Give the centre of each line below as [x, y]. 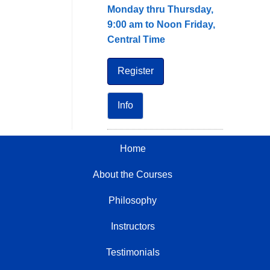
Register [136, 71]
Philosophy [133, 200]
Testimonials [133, 252]
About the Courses [133, 174]
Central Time [136, 39]
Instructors [133, 226]
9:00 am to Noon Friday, [161, 24]
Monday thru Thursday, [160, 9]
